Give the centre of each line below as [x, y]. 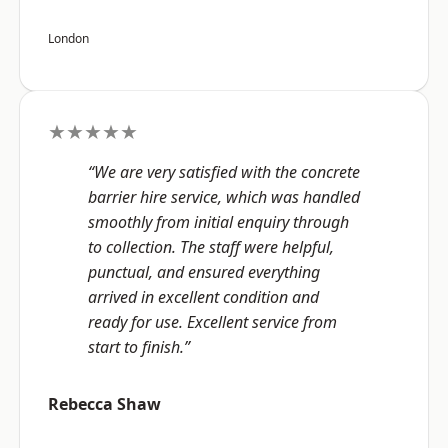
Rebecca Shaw [104, 404]
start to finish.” [139, 347]
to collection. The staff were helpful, [211, 247]
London [68, 39]
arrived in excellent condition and [203, 297]
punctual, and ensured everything [204, 272]
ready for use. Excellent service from [212, 322]
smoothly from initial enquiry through [218, 222]
